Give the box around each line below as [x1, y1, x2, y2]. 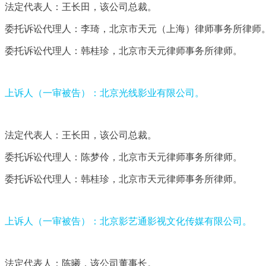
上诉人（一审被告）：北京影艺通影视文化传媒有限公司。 [5, 216, 252, 226]
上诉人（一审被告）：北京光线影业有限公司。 [5, 87, 204, 98]
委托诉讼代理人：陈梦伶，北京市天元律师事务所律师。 [5, 151, 242, 162]
